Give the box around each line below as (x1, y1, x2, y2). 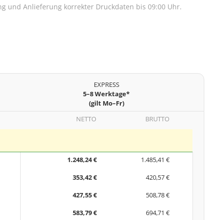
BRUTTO (145, 114, 170, 124)
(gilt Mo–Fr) (88, 99, 124, 108)
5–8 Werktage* (83, 89, 130, 99)
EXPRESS (93, 80, 119, 89)
